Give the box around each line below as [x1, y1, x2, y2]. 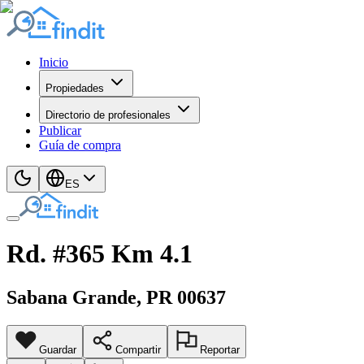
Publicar [39, 123, 81, 137]
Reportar [200, 343, 240, 356]
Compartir [115, 343, 161, 356]
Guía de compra [39, 138, 121, 152]
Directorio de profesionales [45, 109, 171, 121]
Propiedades [45, 82, 104, 94]
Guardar [39, 343, 76, 356]
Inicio [39, 55, 68, 69]
